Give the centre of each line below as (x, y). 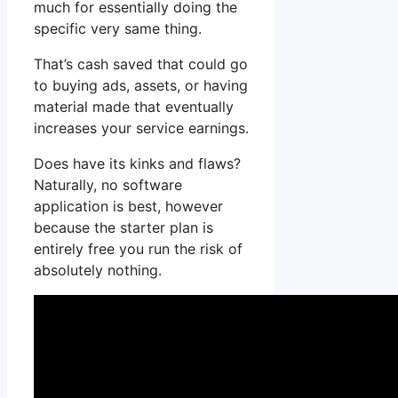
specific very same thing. (118, 29)
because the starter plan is (123, 228)
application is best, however (128, 207)
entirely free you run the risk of (138, 249)
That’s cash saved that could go (141, 64)
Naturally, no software (108, 185)
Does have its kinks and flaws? (137, 164)
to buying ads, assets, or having (141, 86)
